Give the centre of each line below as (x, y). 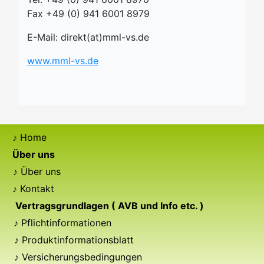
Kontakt (37, 189)
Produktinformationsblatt (78, 240)
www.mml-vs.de (63, 61)
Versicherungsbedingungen (82, 257)
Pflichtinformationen (67, 223)
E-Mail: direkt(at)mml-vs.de (88, 37)
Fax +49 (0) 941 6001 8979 (88, 14)
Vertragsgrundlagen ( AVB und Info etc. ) (110, 206)
